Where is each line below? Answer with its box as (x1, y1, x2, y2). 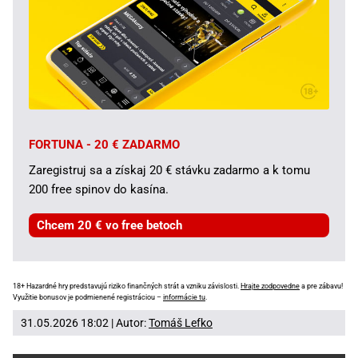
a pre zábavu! (300, 282, 343, 291)
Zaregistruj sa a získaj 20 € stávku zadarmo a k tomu (29, 163, 310, 178)
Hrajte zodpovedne (241, 282, 300, 291)
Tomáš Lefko (149, 316, 213, 330)
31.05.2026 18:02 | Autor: (21, 316, 149, 330)
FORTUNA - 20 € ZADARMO (29, 137, 180, 153)
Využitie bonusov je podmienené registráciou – (13, 293, 163, 302)
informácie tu (163, 293, 205, 302)
